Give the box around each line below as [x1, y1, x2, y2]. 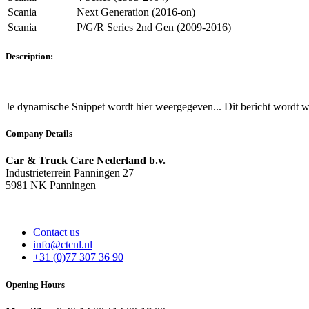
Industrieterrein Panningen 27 [6, 167, 134, 179]
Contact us [33, 226, 79, 239]
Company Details [6, 128, 72, 139]
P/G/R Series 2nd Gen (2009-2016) [77, 21, 231, 33]
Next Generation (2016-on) [77, 6, 195, 18]
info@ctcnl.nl [33, 239, 92, 251]
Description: [6, 50, 53, 61]
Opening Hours [6, 279, 65, 290]
